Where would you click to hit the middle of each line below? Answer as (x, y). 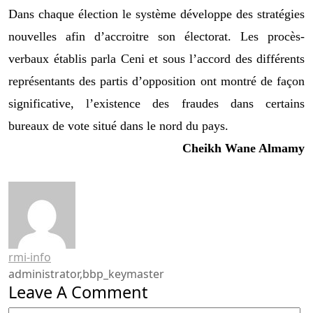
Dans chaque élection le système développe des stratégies (156, 14)
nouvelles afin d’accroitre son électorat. (120, 36)
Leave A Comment (78, 292)
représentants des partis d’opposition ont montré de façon (156, 81)
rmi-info (30, 257)
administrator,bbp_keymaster (86, 274)
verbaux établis (48, 58)
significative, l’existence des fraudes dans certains (156, 103)
